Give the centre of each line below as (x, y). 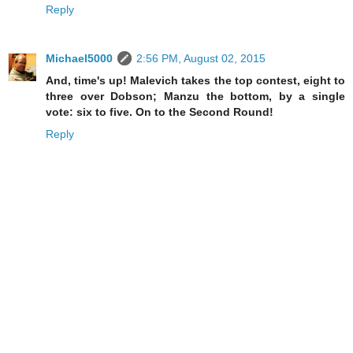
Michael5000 (79, 58)
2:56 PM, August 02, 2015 (201, 58)
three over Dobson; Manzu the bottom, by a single (195, 96)
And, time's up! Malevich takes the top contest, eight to (195, 80)
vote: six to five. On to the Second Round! (160, 111)
